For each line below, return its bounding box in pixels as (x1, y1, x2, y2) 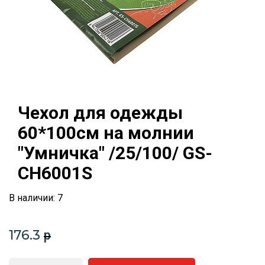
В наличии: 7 (9, 192, 63, 203)
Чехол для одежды (18, 102, 183, 123)
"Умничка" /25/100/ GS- (18, 143, 212, 163)
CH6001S (18, 163, 92, 183)
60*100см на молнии (18, 122, 194, 143)
